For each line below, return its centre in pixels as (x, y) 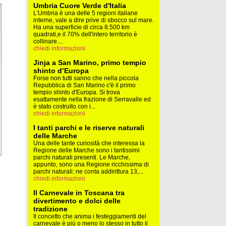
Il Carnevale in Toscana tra (79, 193)
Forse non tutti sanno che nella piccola (86, 78)
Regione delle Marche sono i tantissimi (87, 150)
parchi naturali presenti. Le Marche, (82, 157)
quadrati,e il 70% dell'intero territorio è (85, 34)
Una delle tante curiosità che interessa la (89, 143)
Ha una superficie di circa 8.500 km (81, 27)
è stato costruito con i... (64, 106)
